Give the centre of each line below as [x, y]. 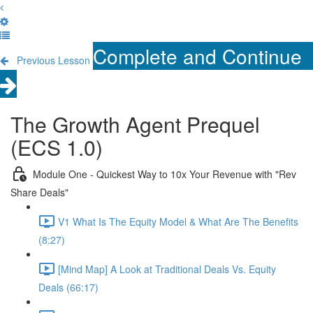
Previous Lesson [53, 60]
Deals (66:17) [68, 287]
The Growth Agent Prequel [135, 124]
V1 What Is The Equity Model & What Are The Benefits [178, 221]
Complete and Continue [197, 56]
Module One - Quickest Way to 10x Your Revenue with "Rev [165, 174]
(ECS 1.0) [57, 147]
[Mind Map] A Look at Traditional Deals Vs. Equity [167, 269]
